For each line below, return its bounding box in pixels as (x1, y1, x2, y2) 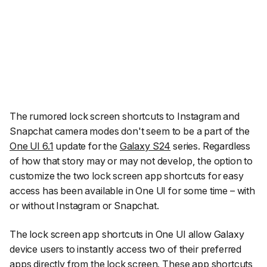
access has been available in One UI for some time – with (10, 185, 255, 197)
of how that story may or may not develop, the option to (10, 155, 253, 167)
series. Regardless (170, 140, 251, 153)
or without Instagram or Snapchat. (10, 200, 159, 212)
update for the (53, 140, 120, 153)
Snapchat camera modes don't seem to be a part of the (10, 125, 250, 138)
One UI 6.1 (10, 140, 54, 153)
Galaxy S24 (119, 140, 171, 153)
